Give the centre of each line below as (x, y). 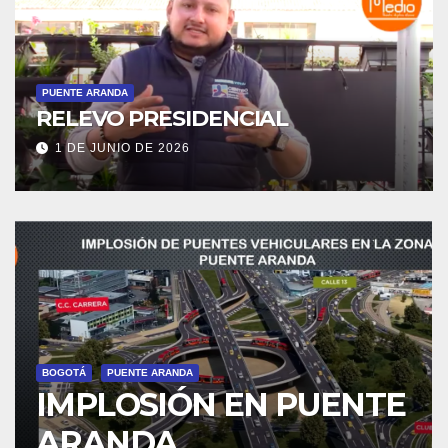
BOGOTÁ (64, 372)
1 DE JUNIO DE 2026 (123, 148)
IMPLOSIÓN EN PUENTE (221, 404)
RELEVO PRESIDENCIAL (162, 118)
